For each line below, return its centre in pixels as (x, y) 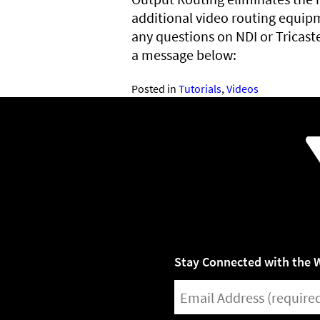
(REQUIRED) (202, 310)
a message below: (184, 55)
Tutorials (200, 89)
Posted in (155, 89)
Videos (242, 89)
